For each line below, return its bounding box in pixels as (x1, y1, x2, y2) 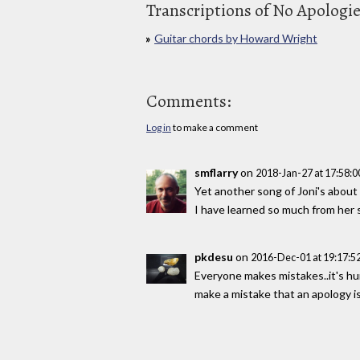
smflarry (194, 165, 238, 179)
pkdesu (194, 249, 233, 264)
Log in (146, 121, 171, 134)
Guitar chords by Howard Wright (154, 31, 317, 46)
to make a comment (171, 121, 258, 134)
